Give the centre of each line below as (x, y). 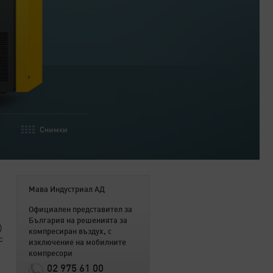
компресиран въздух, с (70, 232)
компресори (51, 254)
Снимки (54, 130)
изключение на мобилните (77, 243)
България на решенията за (78, 221)
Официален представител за (80, 210)
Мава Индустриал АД (67, 190)
